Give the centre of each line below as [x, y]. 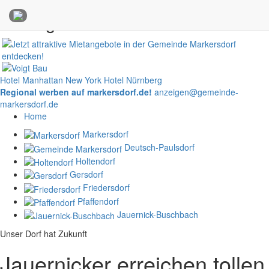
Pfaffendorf [98, 201]
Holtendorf [95, 161]
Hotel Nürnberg [133, 80]
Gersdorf [86, 174]
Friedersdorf [106, 188]
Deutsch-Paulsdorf [159, 147]
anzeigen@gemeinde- [196, 92]
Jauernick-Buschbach [158, 214]
